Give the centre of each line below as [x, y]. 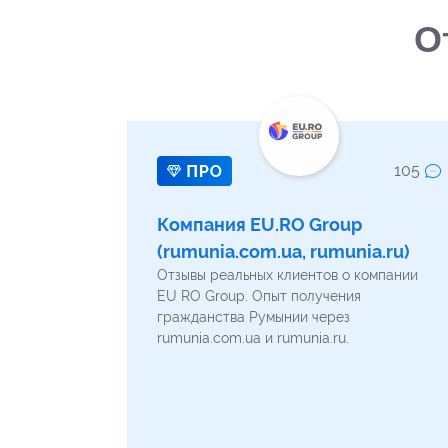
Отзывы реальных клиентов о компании [287, 275]
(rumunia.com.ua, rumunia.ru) [283, 251]
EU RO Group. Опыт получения [259, 296]
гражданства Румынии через [253, 317]
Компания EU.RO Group [259, 224]
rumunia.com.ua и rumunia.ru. [253, 338]
